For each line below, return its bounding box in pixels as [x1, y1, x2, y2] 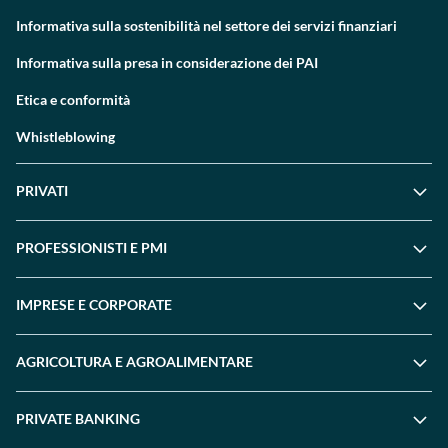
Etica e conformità [16, 91, 130, 108]
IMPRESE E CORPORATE [16, 296, 172, 313]
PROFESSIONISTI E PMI [16, 239, 167, 256]
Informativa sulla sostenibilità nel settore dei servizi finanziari [16, 17, 397, 34]
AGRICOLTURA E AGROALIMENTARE [16, 353, 253, 370]
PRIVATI [16, 182, 68, 199]
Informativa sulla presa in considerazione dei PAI [16, 54, 318, 71]
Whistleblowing [16, 128, 115, 145]
